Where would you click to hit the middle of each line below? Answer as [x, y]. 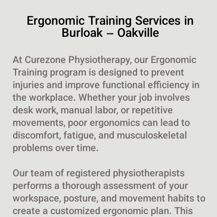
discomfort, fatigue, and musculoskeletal [100, 136]
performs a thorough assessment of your [100, 187]
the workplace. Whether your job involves [101, 99]
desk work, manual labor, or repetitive [93, 111]
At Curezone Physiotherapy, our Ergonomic [104, 61]
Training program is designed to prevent [98, 73]
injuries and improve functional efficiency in [106, 86]
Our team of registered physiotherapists [98, 174]
